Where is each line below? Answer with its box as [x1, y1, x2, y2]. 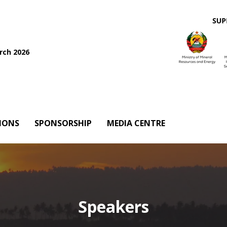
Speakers [78, 196, 149, 217]
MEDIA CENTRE [107, 117, 165, 129]
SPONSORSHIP [34, 117, 92, 129]
